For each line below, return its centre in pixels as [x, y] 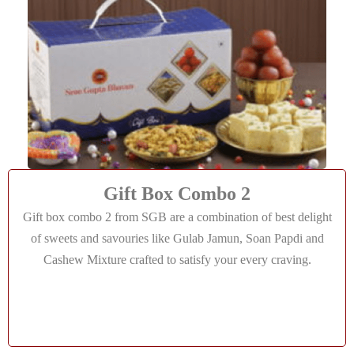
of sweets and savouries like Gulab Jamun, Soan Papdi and [177, 238]
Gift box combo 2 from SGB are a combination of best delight [177, 217]
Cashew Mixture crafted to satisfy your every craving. [177, 260]
